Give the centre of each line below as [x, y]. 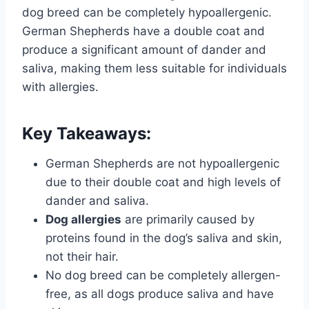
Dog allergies [83, 220]
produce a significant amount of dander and [144, 50]
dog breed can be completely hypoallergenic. [147, 13]
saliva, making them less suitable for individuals [154, 69]
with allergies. [60, 87]
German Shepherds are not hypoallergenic [162, 164]
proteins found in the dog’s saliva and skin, [164, 238]
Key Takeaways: [87, 134]
